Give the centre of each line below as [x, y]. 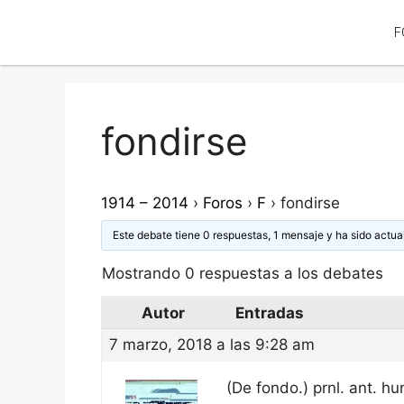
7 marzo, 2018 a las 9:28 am [212, 344]
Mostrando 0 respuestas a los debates [243, 273]
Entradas [270, 313]
